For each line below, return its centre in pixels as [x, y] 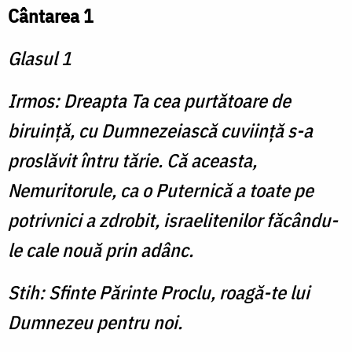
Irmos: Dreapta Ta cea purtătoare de [149, 101]
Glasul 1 [40, 59]
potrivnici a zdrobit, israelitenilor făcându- [173, 220]
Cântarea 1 [51, 16]
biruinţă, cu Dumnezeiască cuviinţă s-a [160, 131]
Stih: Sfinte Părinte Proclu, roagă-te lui [159, 293]
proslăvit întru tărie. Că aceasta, [132, 161]
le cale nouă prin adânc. [101, 250]
